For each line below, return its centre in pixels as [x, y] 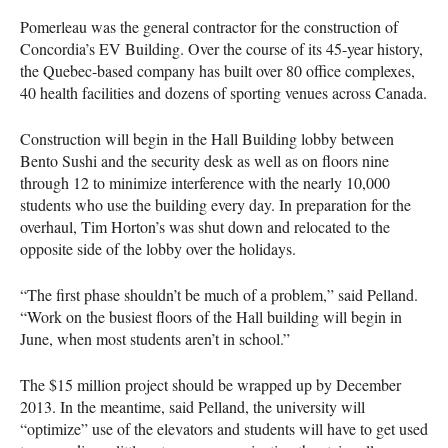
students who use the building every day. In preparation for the [215, 204]
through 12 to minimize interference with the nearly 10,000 [205, 182]
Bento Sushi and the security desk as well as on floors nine [204, 160]
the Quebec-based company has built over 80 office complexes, [217, 70]
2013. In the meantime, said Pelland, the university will [192, 406]
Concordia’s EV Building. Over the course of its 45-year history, [221, 48]
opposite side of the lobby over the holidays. [158, 248]
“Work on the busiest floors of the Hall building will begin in [211, 316]
